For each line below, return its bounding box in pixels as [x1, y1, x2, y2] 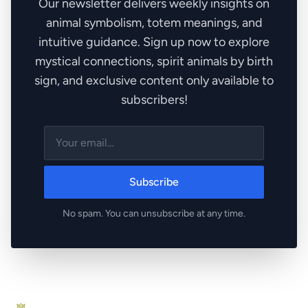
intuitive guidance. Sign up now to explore [38, 34, 269, 50]
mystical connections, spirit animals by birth [35, 54, 273, 69]
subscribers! [120, 92, 188, 108]
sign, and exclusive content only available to [34, 73, 274, 89]
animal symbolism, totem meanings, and [45, 15, 263, 31]
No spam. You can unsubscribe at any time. [63, 208, 245, 220]
